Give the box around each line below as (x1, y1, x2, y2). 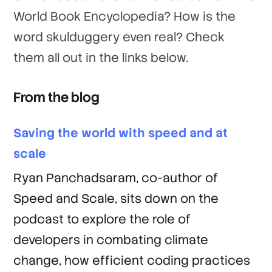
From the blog (13, 89, 100, 106)
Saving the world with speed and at (13, 125, 228, 141)
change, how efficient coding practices (13, 253, 251, 268)
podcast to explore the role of (13, 211, 191, 227)
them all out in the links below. (13, 50, 189, 66)
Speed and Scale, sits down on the (13, 191, 219, 206)
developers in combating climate (13, 232, 209, 248)
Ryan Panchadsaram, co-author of (13, 170, 219, 186)
